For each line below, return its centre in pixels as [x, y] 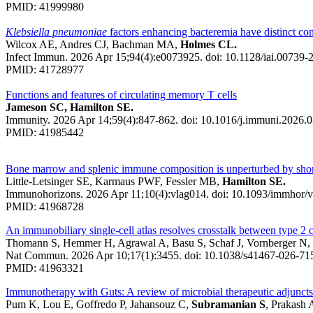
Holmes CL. [207, 44]
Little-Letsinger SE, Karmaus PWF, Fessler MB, [112, 181]
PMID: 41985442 [45, 132]
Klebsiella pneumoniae [56, 31]
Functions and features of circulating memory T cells [121, 94]
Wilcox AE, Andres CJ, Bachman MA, [92, 44]
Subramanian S [228, 304]
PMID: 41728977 [45, 69]
